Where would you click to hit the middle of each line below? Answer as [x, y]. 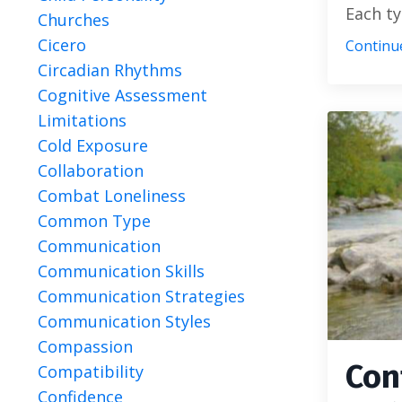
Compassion [85, 346]
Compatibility [91, 371]
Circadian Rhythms [110, 70]
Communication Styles [124, 321]
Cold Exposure [93, 145]
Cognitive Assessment [122, 95]
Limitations [82, 120]
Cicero [62, 45]
